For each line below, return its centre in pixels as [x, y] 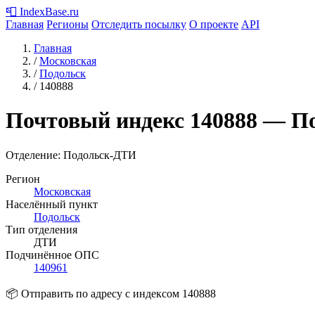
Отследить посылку [139, 24]
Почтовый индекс [98, 121]
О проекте [214, 24]
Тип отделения [41, 229]
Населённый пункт [52, 204]
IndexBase [43, 12]
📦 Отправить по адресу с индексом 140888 [111, 293]
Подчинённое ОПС [52, 255]
